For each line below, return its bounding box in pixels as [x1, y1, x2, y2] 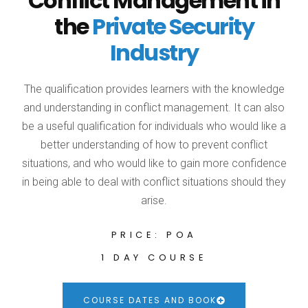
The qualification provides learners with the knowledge [23, 82, 285, 96]
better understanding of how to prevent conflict [41, 138, 267, 151]
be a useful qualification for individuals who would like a [22, 120, 286, 133]
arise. [141, 194, 167, 207]
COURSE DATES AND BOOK [83, 294, 217, 306]
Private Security [88, 11, 254, 42]
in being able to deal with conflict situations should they [22, 175, 286, 188]
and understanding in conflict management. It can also [23, 101, 285, 114]
